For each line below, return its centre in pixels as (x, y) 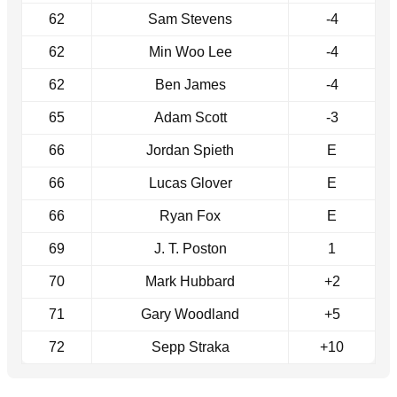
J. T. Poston (190, 248)
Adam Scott (190, 117)
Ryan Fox (190, 215)
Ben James (190, 84)
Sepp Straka (190, 346)
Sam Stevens (190, 19)
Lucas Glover (190, 183)
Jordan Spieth (190, 150)
